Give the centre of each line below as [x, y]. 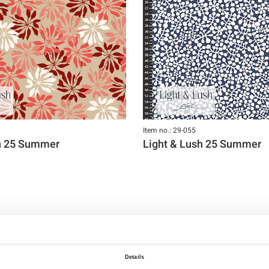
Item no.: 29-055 [169, 130]
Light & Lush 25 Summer [202, 144]
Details [134, 257]
